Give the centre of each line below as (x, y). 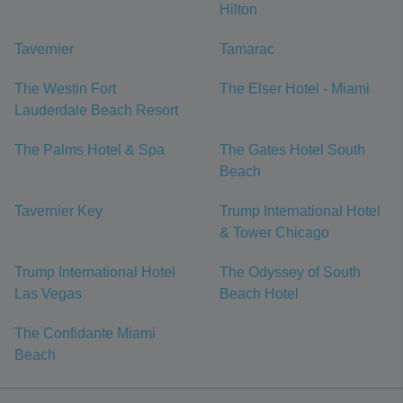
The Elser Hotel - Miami (295, 89)
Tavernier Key (58, 211)
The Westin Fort (65, 89)
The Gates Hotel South (292, 150)
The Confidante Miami (85, 334)
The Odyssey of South (290, 273)
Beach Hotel (259, 294)
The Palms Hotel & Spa (90, 150)
